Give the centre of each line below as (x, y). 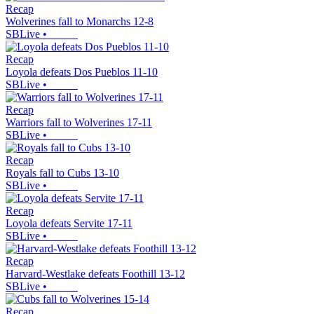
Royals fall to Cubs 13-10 (62, 173)
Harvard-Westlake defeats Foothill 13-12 (95, 274)
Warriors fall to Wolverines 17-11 (79, 123)
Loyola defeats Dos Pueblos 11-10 (82, 72)
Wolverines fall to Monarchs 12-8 (80, 22)
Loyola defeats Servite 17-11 (69, 224)
